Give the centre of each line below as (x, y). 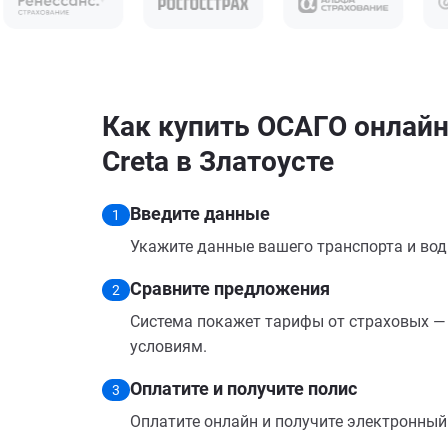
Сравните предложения (230, 288)
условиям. (168, 346)
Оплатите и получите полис (243, 388)
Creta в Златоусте (218, 161)
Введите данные (200, 213)
